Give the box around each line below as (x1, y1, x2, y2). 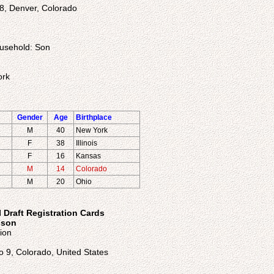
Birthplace (76, 113, 112, 122)
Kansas (76, 152, 101, 160)
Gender (17, 113, 43, 122)
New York (76, 126, 108, 135)
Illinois (76, 139, 97, 147)
